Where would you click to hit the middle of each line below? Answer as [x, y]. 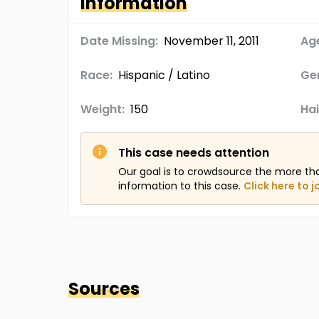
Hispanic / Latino [164, 75]
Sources [104, 289]
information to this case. [179, 186]
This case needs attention [194, 153]
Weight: [103, 109]
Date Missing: [119, 41]
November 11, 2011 [211, 41]
